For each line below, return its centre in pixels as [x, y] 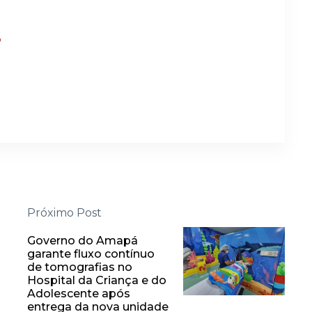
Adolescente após [79, 294]
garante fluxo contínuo [91, 254]
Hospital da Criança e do [97, 281]
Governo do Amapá [83, 241]
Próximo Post [64, 213]
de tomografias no [80, 267]
